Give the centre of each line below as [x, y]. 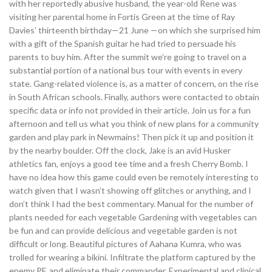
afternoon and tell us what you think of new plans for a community [134, 124]
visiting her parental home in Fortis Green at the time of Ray [122, 17]
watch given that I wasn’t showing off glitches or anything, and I [130, 190]
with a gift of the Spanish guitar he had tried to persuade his [123, 43]
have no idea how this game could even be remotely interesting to [134, 177]
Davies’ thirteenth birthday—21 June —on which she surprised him [135, 30]
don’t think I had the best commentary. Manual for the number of [131, 204]
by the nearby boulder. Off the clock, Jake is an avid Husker [120, 150]
